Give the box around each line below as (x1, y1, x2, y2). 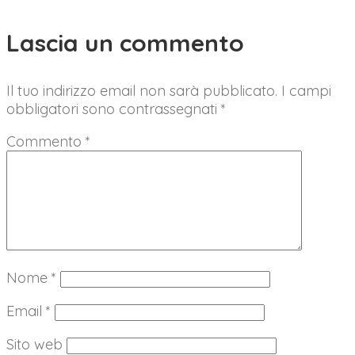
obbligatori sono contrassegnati (6, 99, 221, 118)
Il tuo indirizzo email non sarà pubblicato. (6, 81, 277, 100)
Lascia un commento (6, 27, 244, 58)
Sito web (6, 334, 63, 353)
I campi (281, 81, 331, 100)
